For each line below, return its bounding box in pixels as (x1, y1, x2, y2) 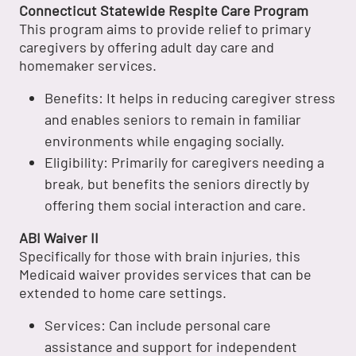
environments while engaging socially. (44, 132, 284, 150)
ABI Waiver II (19, 229, 99, 247)
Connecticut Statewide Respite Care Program (19, 2, 308, 20)
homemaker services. (19, 56, 157, 75)
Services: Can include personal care (44, 316, 271, 335)
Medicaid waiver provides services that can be (19, 265, 311, 284)
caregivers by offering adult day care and (19, 38, 274, 56)
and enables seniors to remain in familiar (44, 110, 301, 129)
